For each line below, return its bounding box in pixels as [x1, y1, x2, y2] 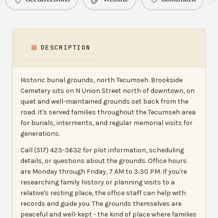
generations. [20, 129, 60, 138]
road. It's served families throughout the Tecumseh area [20, 108, 196, 116]
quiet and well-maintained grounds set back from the [20, 97, 188, 106]
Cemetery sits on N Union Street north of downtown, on [20, 86, 195, 95]
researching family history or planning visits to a [20, 178, 175, 186]
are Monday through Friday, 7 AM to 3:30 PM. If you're [20, 167, 187, 176]
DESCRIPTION [41, 43, 91, 52]
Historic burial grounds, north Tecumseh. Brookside [20, 75, 182, 84]
